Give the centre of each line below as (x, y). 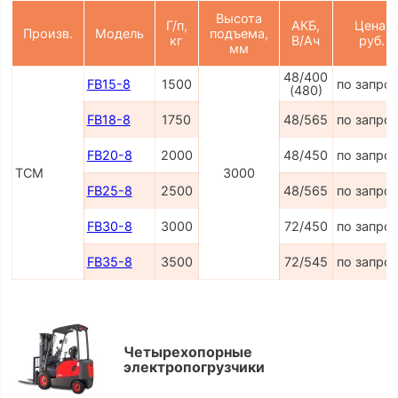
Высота (239, 18)
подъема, (239, 33)
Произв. (48, 33)
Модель (119, 33)
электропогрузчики (194, 367)
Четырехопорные (187, 352)
